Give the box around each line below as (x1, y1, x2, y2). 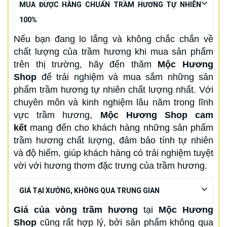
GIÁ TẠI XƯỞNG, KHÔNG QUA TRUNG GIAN (19, 186, 160, 195)
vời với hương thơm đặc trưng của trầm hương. (14, 160, 207, 171)
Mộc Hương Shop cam (100, 109, 213, 120)
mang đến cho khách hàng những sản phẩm (27, 122, 213, 133)
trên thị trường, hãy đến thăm (14, 59, 158, 69)
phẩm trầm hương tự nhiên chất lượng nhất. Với (14, 84, 213, 95)
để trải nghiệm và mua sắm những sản (36, 71, 213, 82)
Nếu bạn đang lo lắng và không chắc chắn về (14, 33, 213, 44)
